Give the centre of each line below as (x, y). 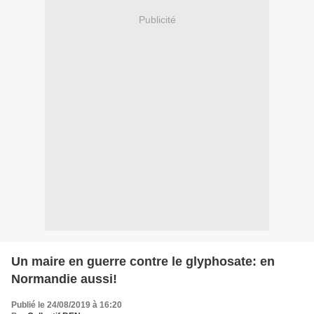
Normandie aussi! (64, 279)
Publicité (157, 20)
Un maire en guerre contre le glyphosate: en (143, 261)
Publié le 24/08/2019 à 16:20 (67, 305)
